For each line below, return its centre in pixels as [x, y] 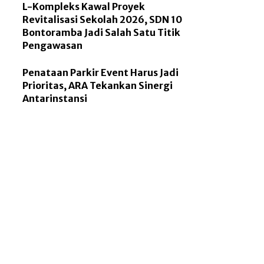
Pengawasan [53, 45]
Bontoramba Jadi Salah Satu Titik [102, 32]
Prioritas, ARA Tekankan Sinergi [98, 86]
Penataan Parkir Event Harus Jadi [101, 73]
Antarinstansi [55, 99]
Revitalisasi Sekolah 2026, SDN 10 [103, 19]
